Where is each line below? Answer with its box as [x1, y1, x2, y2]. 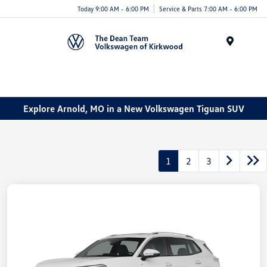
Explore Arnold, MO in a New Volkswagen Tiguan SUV [23, 102, 244, 114]
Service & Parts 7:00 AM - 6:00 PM [159, 4, 257, 13]
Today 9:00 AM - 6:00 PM [77, 4, 149, 13]
